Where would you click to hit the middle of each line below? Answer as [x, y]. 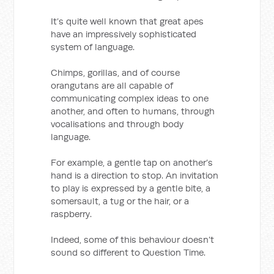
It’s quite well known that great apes [128, 21]
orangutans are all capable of [112, 85]
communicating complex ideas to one [130, 98]
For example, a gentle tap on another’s [132, 162]
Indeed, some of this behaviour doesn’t [133, 239]
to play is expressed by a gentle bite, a [131, 188]
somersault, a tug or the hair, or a [120, 201]
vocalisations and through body [117, 124]
